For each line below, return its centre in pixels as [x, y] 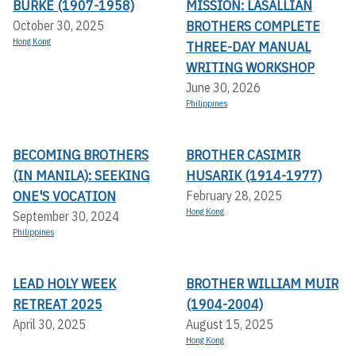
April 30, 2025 [49, 325]
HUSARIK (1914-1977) [254, 176]
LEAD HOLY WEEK [64, 284]
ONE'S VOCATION [64, 196]
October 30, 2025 [58, 26]
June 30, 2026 [223, 88]
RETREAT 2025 [58, 304]
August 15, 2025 [230, 325]
